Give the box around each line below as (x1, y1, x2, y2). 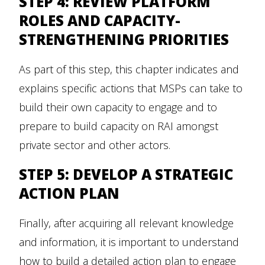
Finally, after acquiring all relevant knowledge (19, 216, 234, 231)
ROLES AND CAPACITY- (19, 11, 180, 31)
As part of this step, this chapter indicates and (19, 62, 239, 77)
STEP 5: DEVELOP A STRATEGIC (19, 164, 233, 185)
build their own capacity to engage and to (19, 100, 217, 115)
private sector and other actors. (19, 138, 170, 153)
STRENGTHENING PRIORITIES (19, 30, 229, 50)
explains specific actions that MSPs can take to (19, 81, 243, 96)
